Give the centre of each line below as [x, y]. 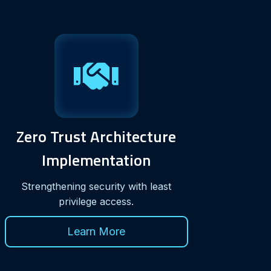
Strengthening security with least [96, 186]
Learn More [96, 231]
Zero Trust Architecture [96, 136]
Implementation [96, 160]
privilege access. [96, 201]
